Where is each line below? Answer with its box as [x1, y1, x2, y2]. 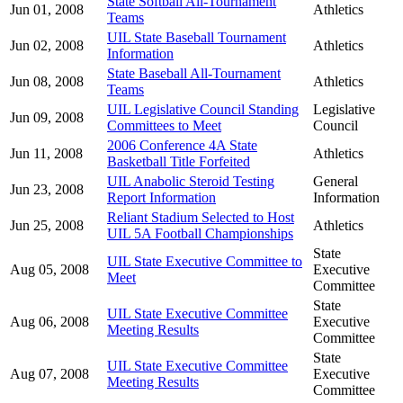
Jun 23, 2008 [10, 181, 84, 197]
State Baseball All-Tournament [107, 65, 281, 81]
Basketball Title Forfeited [107, 153, 250, 169]
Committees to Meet [107, 117, 221, 133]
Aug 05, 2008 [10, 261, 89, 277]
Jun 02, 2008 [10, 37, 84, 53]
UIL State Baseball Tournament [107, 29, 286, 45]
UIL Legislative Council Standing [107, 101, 299, 117]
